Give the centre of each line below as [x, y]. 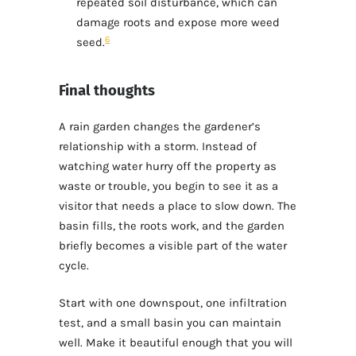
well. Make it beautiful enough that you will [176, 342]
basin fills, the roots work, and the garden [172, 225]
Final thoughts [107, 91]
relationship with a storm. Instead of [158, 146]
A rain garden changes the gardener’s [160, 126]
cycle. [74, 265]
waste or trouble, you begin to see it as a [168, 186]
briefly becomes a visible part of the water [173, 245]
